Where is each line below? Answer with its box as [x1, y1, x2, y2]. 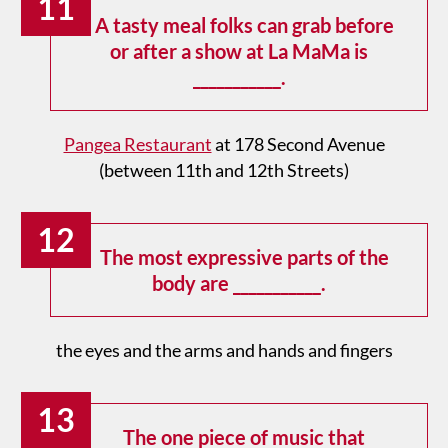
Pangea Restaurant [63, 133, 212, 156]
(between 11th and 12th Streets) [99, 159, 349, 182]
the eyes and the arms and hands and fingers [55, 339, 393, 362]
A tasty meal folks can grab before [94, 13, 394, 38]
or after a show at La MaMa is [110, 39, 368, 64]
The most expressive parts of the [99, 245, 389, 270]
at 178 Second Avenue [211, 133, 385, 156]
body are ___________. [152, 271, 326, 296]
